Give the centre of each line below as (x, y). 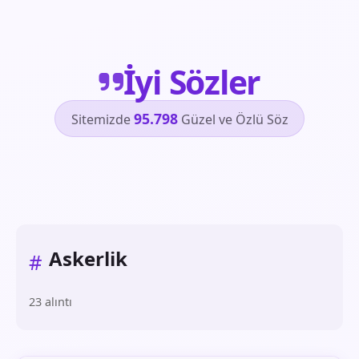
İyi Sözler (192, 81)
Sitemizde (102, 119)
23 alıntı (50, 302)
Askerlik (88, 258)
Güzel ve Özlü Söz (233, 119)
